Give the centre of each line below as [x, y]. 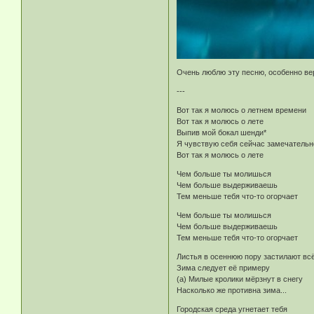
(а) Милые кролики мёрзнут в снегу [240, 279]
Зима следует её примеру [224, 268]
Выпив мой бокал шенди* [222, 133]
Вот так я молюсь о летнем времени [242, 110]
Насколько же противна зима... [232, 291]
